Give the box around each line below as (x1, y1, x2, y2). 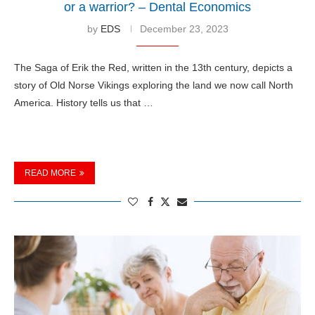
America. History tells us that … (14, 96, 153, 108)
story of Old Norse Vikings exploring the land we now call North (14, 79, 293, 91)
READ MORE (25, 167, 76, 178)
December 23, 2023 (139, 22, 229, 34)
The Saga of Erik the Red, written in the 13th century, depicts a (14, 61, 292, 73)
